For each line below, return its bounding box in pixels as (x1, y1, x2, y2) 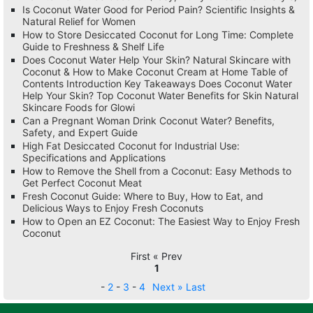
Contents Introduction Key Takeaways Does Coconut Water (22, 77, 292, 89)
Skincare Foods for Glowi (22, 101, 135, 113)
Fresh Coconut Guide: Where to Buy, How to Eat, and (22, 189, 263, 202)
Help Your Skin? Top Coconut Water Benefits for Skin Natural (22, 89, 298, 101)
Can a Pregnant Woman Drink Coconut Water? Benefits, (22, 114, 275, 126)
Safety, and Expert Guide (22, 126, 138, 138)
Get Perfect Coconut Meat (22, 176, 142, 189)
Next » (152, 280, 183, 293)
